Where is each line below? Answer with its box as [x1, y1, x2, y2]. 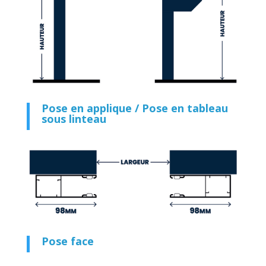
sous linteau [41, 112, 106, 126]
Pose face [41, 233, 94, 248]
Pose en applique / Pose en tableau [41, 101, 228, 116]
